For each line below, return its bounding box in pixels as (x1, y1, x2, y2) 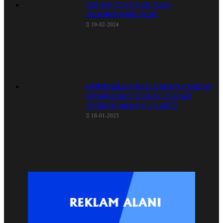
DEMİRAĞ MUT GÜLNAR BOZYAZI (86, 91, 191, 101)
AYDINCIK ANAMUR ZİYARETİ (86, 100, 177, 111)
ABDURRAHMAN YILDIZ (86, 9, 157, 19)
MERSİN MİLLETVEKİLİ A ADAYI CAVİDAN (86, 81, 211, 92)
